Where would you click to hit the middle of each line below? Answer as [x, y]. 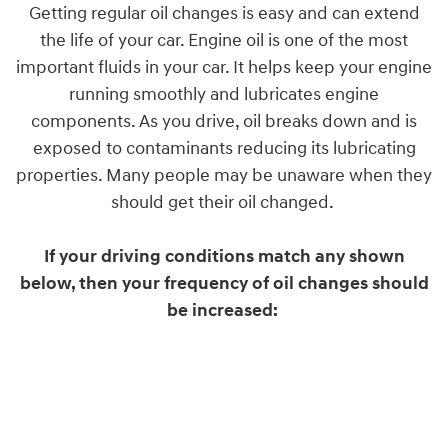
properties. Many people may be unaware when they [224, 176]
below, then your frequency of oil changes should [224, 284]
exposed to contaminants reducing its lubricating [224, 149]
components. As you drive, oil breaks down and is [224, 122]
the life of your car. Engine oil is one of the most [224, 41]
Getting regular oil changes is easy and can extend [224, 14]
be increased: [222, 311]
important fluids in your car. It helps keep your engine [224, 68]
